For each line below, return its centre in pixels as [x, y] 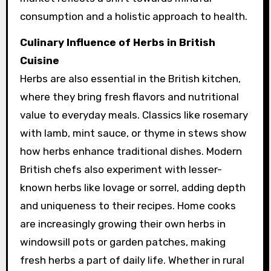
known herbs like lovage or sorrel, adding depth [132, 187]
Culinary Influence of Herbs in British [117, 42]
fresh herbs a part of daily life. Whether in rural [132, 260]
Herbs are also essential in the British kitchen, [130, 78]
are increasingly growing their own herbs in [122, 224]
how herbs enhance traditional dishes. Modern [131, 151]
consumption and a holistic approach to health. [133, 16]
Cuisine [39, 60]
